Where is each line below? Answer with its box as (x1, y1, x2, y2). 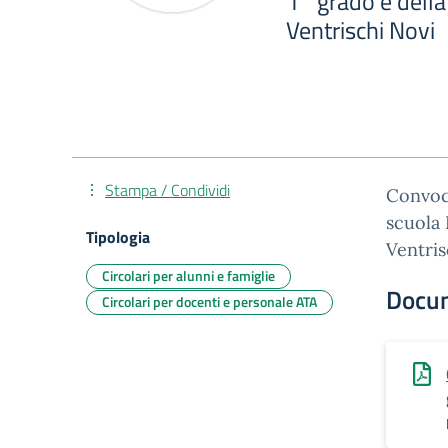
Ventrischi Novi (286, 12, 435, 48)
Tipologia (86, 225, 150, 249)
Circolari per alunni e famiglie (102, 265, 275, 286)
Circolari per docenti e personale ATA (102, 291, 317, 312)
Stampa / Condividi (105, 178, 230, 202)
